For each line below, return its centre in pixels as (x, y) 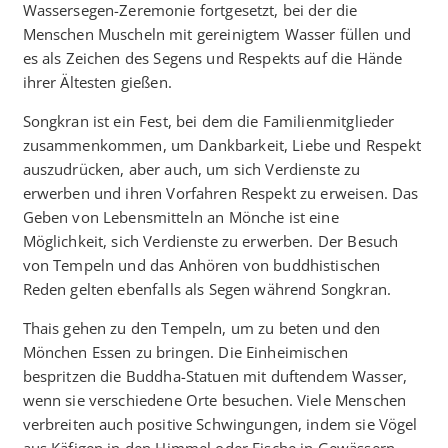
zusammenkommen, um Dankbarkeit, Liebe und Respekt (221, 144)
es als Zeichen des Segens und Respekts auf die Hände (212, 57)
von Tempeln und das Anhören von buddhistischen (201, 264)
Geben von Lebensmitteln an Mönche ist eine (180, 216)
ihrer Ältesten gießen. (97, 81)
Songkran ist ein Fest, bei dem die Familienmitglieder (208, 120)
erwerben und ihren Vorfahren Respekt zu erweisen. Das (220, 192)
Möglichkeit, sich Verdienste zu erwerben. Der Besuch (210, 240)
